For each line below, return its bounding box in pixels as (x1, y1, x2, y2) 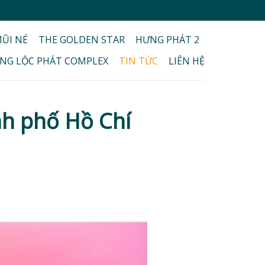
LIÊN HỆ (169, 54, 205, 67)
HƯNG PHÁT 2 (135, 33, 199, 46)
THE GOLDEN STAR (38, 33, 125, 46)
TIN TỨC (119, 54, 158, 67)
